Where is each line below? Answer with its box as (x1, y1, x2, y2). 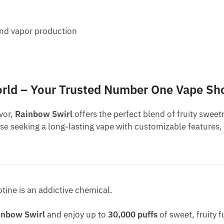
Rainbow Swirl (15, 108, 73, 120)
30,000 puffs (108, 209, 158, 220)
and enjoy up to (45, 209, 108, 220)
